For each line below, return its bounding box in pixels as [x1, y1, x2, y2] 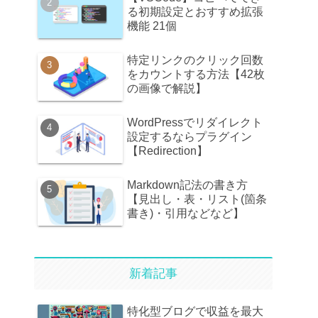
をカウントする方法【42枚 [127, 67, 265, 80]
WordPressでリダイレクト [127, 116, 263, 128]
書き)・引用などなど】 [127, 207, 244, 219]
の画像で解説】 [127, 82, 207, 94]
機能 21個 [127, 19, 177, 32]
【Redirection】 [127, 144, 208, 157]
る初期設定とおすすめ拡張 [127, 5, 263, 18]
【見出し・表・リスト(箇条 [127, 192, 267, 205]
